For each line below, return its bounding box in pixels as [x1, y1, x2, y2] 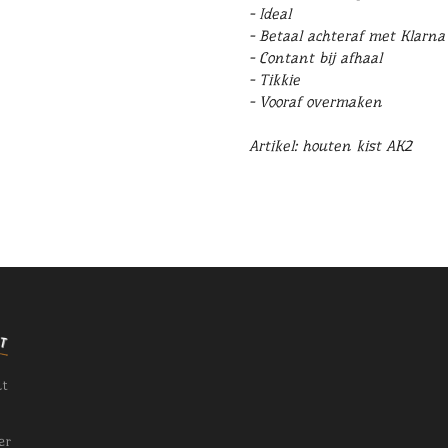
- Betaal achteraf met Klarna [249, 27, 445, 46]
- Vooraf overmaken [249, 93, 382, 112]
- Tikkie [249, 71, 300, 90]
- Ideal [249, 5, 291, 24]
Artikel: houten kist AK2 [249, 137, 412, 156]
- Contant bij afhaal [249, 49, 382, 68]
